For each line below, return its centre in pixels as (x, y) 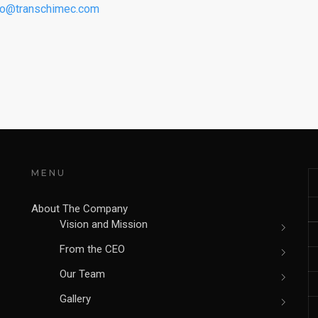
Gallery (75, 299)
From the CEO (92, 249)
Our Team (82, 274)
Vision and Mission (104, 224)
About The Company (79, 209)
